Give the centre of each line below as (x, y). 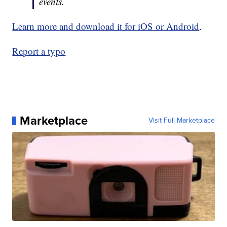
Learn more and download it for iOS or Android (106, 26)
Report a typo (39, 51)
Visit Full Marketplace (181, 121)
